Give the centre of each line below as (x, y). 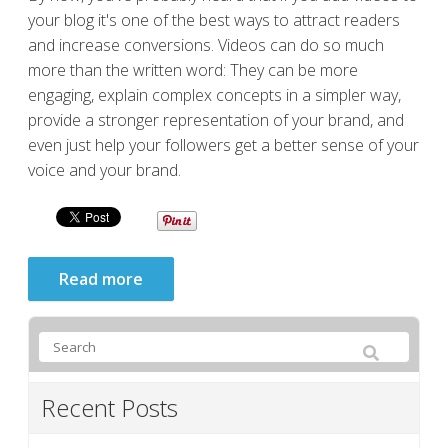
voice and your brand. (104, 169)
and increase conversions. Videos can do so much (206, 44)
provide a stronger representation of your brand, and (216, 119)
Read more (101, 278)
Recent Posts (109, 407)
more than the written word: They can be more (193, 69)
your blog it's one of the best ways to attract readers (214, 19)
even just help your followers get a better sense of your (223, 144)
